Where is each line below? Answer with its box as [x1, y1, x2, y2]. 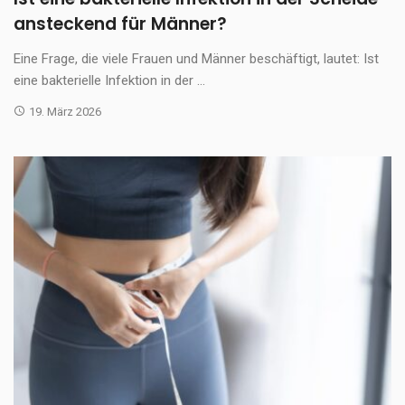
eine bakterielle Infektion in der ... [14, 71, 205, 89]
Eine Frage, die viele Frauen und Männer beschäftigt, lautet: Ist [14, 50, 379, 67]
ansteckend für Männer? [14, 11, 227, 36]
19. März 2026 [28, 104, 101, 118]
